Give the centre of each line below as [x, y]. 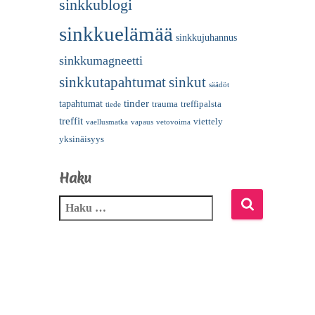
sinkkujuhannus [206, 37]
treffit [71, 121]
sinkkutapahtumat [112, 82]
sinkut [187, 82]
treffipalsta [201, 104]
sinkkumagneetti [101, 60]
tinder [136, 103]
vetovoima [173, 122]
